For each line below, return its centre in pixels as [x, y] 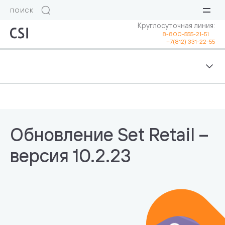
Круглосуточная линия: [176, 25]
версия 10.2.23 [71, 155]
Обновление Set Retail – [109, 134]
